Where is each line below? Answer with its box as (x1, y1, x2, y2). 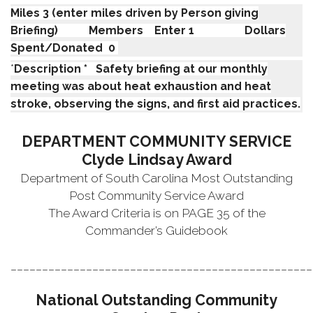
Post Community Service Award (69, 189, 244, 203)
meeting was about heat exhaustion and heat (10, 79, 271, 93)
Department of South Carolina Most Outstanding (20, 171, 293, 186)
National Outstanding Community (36, 291, 277, 310)
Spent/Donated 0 (10, 41, 118, 54)
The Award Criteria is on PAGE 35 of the (48, 206, 265, 221)
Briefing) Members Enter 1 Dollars (10, 23, 286, 37)
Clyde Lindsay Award (81, 151, 232, 169)
